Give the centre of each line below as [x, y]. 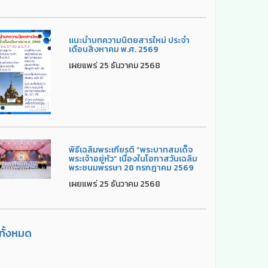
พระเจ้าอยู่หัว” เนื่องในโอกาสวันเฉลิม [133, 159]
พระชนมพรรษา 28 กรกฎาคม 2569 [132, 167]
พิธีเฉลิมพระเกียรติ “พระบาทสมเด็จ [131, 150]
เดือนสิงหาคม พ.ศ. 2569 [114, 49]
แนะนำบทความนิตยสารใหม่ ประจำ [130, 40]
